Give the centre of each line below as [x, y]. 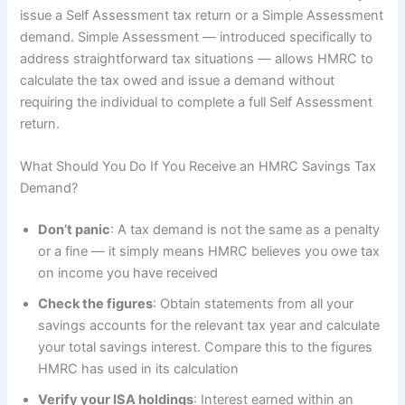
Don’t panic [75, 229]
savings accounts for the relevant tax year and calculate [209, 325]
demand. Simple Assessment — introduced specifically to [197, 37]
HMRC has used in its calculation [139, 368]
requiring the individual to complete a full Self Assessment [197, 102]
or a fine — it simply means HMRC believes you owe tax [209, 251]
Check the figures [96, 303]
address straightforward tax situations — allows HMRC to [197, 58]
